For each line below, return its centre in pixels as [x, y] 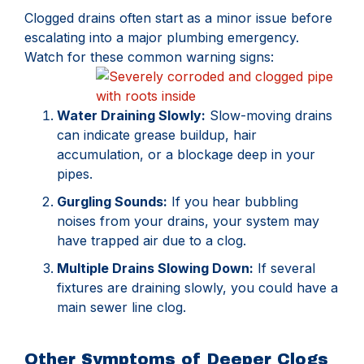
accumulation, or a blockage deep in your [186, 155]
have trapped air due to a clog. [152, 241]
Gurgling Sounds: [112, 202]
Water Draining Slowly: [131, 116]
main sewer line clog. [121, 308]
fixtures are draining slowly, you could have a [197, 288]
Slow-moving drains [269, 116]
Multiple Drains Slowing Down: [155, 269]
